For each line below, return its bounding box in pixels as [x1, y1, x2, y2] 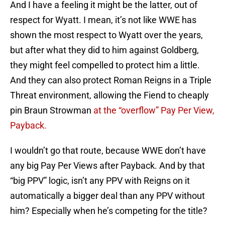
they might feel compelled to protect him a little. [10, 60, 200, 71]
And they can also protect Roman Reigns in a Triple [10, 75, 211, 86]
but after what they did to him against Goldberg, [10, 45, 199, 56]
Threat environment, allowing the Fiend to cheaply [10, 90, 209, 101]
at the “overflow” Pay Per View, [93, 105, 214, 116]
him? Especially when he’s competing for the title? [10, 205, 207, 216]
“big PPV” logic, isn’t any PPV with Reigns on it [10, 175, 190, 186]
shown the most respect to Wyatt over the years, [10, 30, 203, 41]
